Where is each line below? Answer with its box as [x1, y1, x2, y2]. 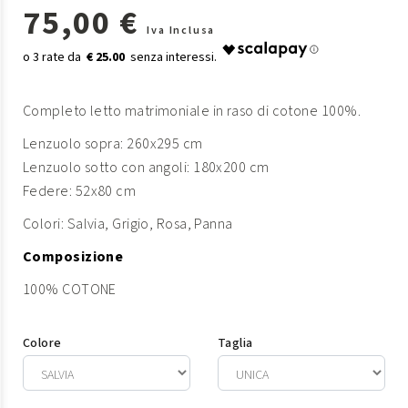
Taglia [218, 334, 253, 352]
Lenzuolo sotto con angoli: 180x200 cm [23, 158, 270, 178]
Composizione [23, 247, 124, 267]
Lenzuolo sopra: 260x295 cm [23, 134, 203, 154]
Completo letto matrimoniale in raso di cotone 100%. [23, 101, 361, 121]
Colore [23, 334, 62, 352]
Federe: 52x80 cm [23, 181, 137, 201]
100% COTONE [23, 280, 117, 300]
